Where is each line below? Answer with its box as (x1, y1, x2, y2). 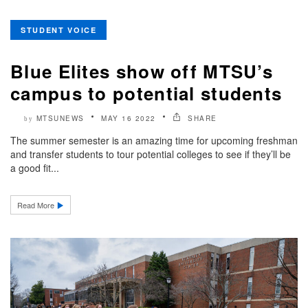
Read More (17, 199, 56, 210)
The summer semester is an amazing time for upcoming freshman (10, 133, 298, 147)
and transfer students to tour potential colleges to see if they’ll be (10, 146, 291, 161)
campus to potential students (10, 80, 283, 106)
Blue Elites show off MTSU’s (10, 58, 274, 84)
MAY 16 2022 (101, 113, 156, 123)
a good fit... (10, 160, 59, 175)
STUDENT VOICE (21, 24, 97, 35)
